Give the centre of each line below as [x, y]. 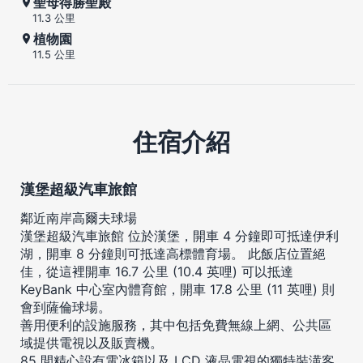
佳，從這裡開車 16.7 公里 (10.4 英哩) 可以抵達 [157, 271]
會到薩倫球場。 [66, 307]
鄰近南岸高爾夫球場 [79, 218]
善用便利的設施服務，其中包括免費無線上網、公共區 [176, 325]
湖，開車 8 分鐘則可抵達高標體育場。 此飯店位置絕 [173, 253]
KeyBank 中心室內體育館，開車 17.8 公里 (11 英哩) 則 [177, 289]
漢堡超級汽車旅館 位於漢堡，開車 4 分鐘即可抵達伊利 [179, 235]
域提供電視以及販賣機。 [92, 342]
